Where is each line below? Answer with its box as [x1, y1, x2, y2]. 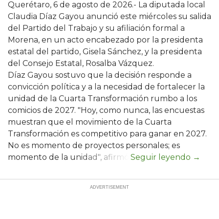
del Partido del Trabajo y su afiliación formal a [8, 23, 185, 33]
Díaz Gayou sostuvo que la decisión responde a [8, 70, 192, 80]
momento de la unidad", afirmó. [8, 152, 131, 162]
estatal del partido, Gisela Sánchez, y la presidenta [8, 46, 202, 56]
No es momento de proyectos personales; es [8, 140, 180, 150]
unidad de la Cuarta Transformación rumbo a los [8, 93, 197, 103]
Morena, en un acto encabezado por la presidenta [8, 35, 203, 44]
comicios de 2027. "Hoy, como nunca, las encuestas [8, 105, 204, 115]
